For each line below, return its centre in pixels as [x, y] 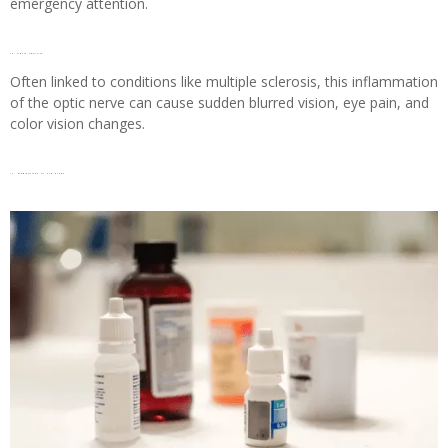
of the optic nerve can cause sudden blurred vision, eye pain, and [219, 103]
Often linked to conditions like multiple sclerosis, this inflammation [224, 82]
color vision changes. [77, 124]
